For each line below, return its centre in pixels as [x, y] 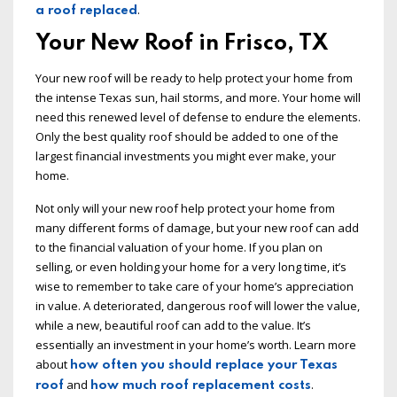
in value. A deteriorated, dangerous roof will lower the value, [198, 306]
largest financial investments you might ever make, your [186, 156]
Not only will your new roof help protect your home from [185, 209]
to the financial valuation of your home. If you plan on [179, 248]
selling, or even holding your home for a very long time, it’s [191, 267]
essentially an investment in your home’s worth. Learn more [196, 345]
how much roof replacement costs [201, 386]
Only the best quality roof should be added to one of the [187, 137]
